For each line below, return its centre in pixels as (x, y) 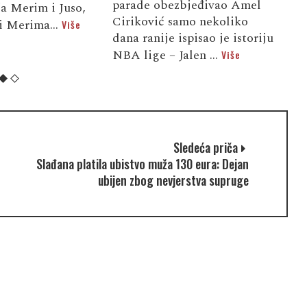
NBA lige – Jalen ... (167, 55)
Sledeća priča (205, 147)
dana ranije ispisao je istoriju (193, 38)
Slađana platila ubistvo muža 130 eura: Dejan (142, 163)
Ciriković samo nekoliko (180, 21)
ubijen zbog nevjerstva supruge (173, 180)
